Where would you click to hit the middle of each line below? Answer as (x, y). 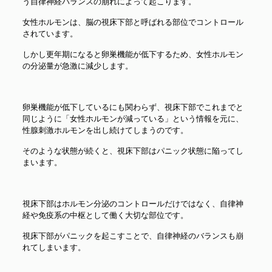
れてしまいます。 (54, 247)
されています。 (50, 34)
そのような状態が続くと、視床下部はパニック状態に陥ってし (133, 151)
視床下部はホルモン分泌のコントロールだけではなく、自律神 (133, 204)
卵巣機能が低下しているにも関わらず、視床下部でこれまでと (133, 107)
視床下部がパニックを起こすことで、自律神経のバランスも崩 (133, 236)
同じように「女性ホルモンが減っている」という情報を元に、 (133, 119)
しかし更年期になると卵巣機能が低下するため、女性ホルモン (133, 54)
